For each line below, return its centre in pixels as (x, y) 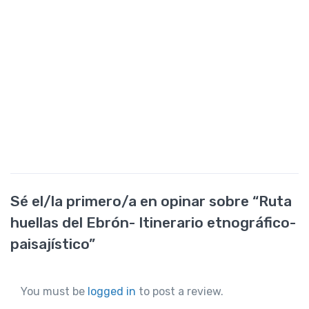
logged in (112, 292)
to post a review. (180, 292)
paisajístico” (53, 244)
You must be (54, 292)
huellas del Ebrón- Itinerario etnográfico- (153, 223)
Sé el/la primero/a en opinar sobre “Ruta (151, 201)
